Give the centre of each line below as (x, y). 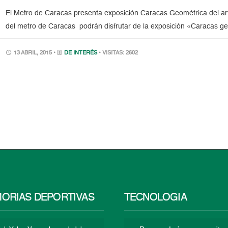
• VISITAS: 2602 (119, 53)
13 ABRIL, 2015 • (35, 53)
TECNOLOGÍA (155, 198)
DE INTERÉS (81, 53)
